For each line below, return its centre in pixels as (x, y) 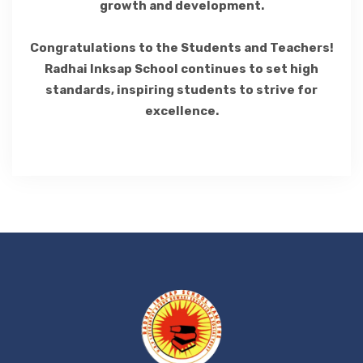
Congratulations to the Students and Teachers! (181, 48)
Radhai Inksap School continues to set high (181, 69)
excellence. (181, 111)
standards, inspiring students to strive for (181, 90)
